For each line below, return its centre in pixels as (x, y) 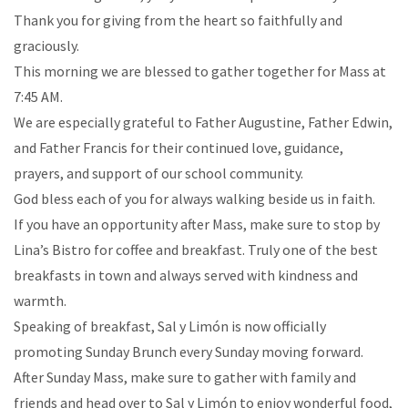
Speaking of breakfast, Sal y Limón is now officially (170, 326)
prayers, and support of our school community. (158, 173)
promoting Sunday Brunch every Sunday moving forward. (189, 352)
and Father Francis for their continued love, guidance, (178, 148)
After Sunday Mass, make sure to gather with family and (185, 377)
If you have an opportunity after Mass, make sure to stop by (197, 224)
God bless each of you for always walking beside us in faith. (194, 199)
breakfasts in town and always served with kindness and (186, 275)
